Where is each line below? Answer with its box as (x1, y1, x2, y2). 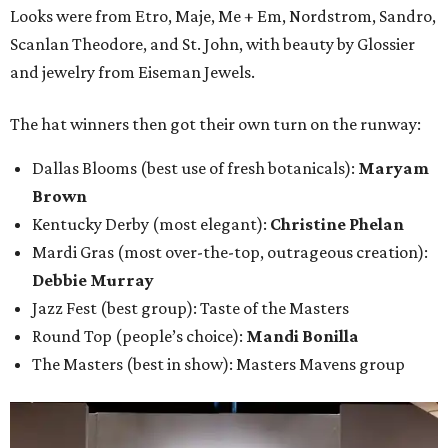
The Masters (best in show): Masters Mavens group (32, 354, 405, 375)
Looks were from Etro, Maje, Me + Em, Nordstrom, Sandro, (10, 6, 436, 27)
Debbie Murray (32, 270, 154, 291)
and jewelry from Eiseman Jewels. (10, 62, 255, 83)
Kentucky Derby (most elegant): (32, 214, 270, 235)
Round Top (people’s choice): (32, 326, 246, 347)
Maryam (358, 158, 429, 179)
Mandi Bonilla (246, 326, 359, 347)
